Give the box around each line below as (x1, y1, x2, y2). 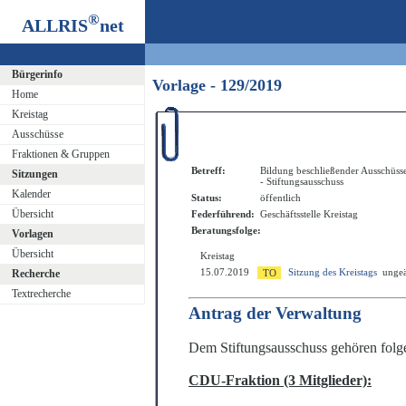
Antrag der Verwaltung (188, 304, 362, 324)
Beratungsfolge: (191, 225, 261, 237)
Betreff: (191, 165, 226, 177)
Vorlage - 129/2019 (152, 76, 291, 95)
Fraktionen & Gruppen (11, 148, 110, 160)
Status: (191, 192, 222, 204)
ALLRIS (21, 14, 88, 35)
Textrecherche (11, 287, 71, 300)
